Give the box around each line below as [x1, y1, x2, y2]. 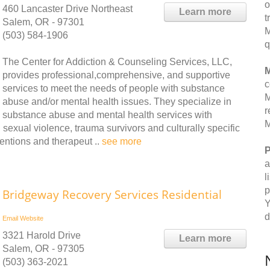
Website [20, 215, 43, 222]
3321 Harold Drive [2, 230, 81, 240]
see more [102, 136, 142, 146]
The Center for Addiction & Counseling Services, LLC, [2, 57, 232, 67]
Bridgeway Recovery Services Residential [2, 187, 222, 202]
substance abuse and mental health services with [2, 110, 212, 120]
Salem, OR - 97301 [2, 17, 84, 27]
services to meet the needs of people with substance [2, 83, 225, 93]
